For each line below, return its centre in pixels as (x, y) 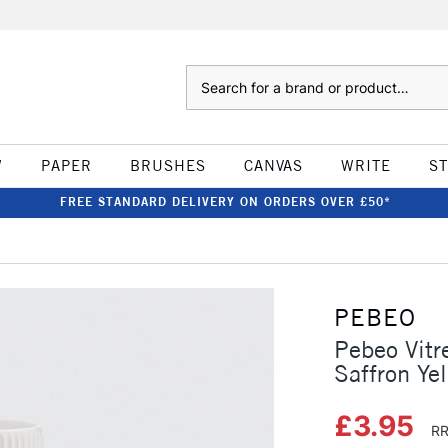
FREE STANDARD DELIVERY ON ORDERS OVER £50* (225, 201)
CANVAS (273, 165)
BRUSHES (167, 165)
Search (205, 75)
